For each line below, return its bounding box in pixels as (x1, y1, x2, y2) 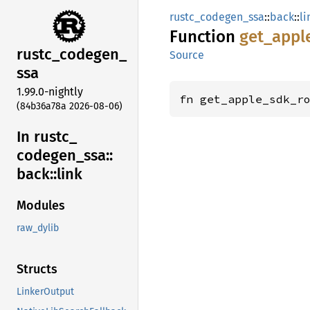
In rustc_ (17, 127, 77, 146)
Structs (17, 262, 57, 277)
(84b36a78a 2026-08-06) (17, 100, 122, 112)
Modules (17, 198, 65, 214)
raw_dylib (17, 222, 59, 235)
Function (170, 27, 239, 46)
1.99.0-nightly (17, 84, 83, 98)
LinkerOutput (17, 286, 74, 298)
